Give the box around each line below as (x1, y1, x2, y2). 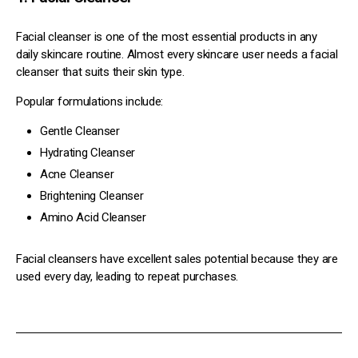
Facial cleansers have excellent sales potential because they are (16, 251, 338, 266)
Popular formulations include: (16, 93, 164, 109)
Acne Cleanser (40, 166, 114, 181)
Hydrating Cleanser (40, 145, 136, 160)
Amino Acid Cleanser (40, 209, 146, 225)
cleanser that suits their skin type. (16, 64, 185, 79)
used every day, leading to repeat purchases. (16, 268, 239, 284)
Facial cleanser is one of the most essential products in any (16, 29, 317, 44)
